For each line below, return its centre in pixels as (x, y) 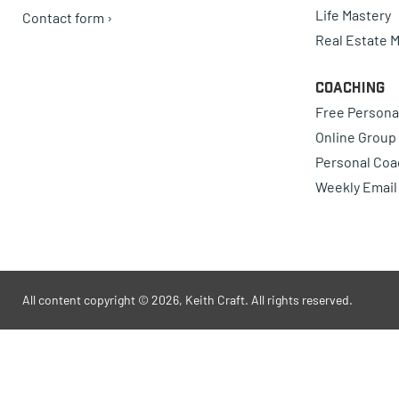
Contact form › (67, 17)
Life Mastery (353, 15)
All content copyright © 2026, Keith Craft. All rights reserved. (187, 300)
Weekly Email (356, 187)
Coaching (350, 88)
